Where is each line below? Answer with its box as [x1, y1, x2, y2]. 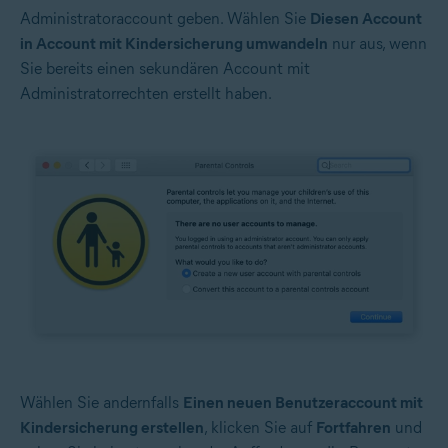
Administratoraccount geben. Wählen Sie [20, 8, 310, 28]
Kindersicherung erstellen [20, 417, 204, 437]
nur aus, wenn [328, 33, 427, 53]
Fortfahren [316, 417, 391, 437]
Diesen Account [310, 8, 422, 28]
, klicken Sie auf [204, 417, 316, 437]
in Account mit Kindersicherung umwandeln [20, 33, 328, 53]
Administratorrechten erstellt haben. [20, 83, 272, 103]
